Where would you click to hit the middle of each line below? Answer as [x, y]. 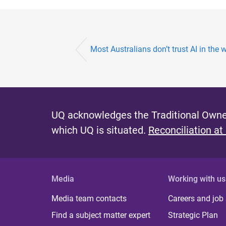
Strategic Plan [193, 215]
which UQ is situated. [100, 130]
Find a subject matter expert [101, 215]
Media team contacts [89, 199]
